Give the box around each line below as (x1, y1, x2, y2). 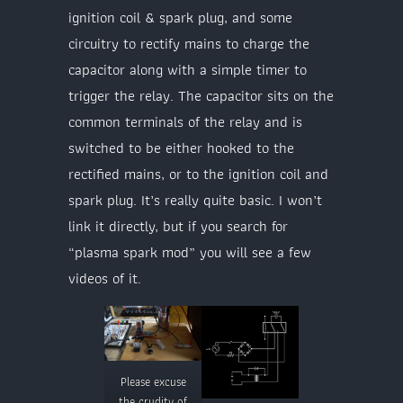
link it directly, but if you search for (68, 213, 288, 237)
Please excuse (120, 372, 186, 391)
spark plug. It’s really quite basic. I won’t (68, 187, 322, 211)
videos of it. (68, 265, 141, 290)
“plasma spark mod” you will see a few (68, 239, 311, 264)
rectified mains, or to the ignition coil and (68, 161, 328, 185)
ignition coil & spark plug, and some (68, 4, 292, 29)
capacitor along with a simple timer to (68, 57, 307, 81)
